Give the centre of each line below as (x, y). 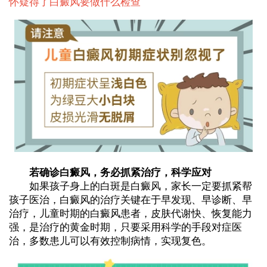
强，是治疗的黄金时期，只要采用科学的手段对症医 (125, 228)
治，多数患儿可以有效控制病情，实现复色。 (110, 241)
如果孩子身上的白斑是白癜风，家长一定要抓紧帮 (130, 187)
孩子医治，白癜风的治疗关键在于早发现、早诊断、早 (130, 200)
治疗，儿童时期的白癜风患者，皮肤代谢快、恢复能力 (130, 214)
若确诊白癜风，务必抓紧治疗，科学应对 (110, 173)
